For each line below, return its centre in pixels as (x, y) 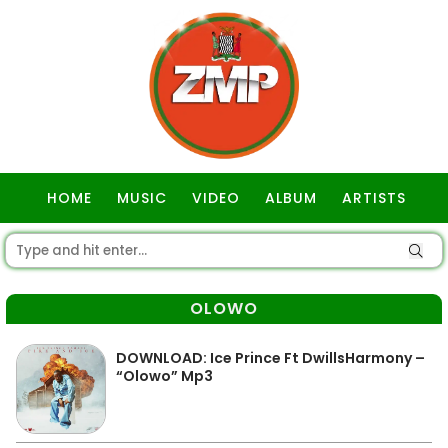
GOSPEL (226, 248)
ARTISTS (374, 198)
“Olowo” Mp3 (164, 376)
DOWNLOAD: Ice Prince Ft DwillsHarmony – (270, 358)
